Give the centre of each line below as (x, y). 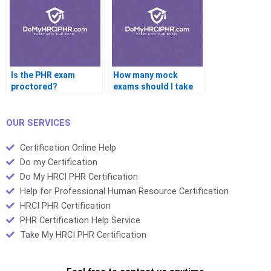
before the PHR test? (155, 98)
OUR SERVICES (38, 122)
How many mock (145, 75)
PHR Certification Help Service (80, 220)
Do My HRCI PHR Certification (79, 176)
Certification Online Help (68, 147)
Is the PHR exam (43, 75)
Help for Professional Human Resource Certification (124, 191)
